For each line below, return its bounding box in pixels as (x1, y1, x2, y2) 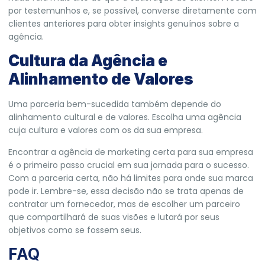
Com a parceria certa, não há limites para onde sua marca (8, 172, 253, 184)
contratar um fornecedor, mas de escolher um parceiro (8, 198, 240, 210)
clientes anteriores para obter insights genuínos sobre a (8, 18, 239, 30)
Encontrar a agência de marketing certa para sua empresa (8, 146, 253, 158)
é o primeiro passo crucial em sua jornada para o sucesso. (8, 159, 249, 171)
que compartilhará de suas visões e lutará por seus (8, 211, 219, 223)
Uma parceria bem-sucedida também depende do (8, 98, 221, 111)
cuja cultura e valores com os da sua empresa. (8, 124, 203, 137)
